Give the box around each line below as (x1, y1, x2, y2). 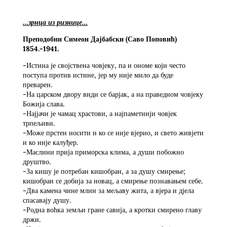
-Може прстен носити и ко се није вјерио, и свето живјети (22, 128, 204, 137)
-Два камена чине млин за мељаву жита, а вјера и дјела (22, 185, 194, 195)
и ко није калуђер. (22, 137, 78, 147)
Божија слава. (22, 99, 64, 108)
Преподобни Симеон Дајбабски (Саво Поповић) (22, 34, 177, 44)
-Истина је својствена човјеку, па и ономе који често (22, 60, 185, 70)
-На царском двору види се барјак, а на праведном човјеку (22, 89, 203, 99)
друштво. (22, 157, 51, 166)
